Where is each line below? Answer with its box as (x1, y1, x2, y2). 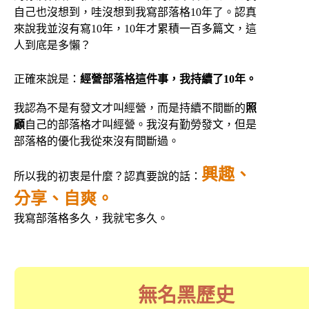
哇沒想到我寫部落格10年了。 (91, 6, 235, 19)
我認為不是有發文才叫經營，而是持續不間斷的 (14, 102, 246, 114)
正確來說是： (14, 73, 80, 86)
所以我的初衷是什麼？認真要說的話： (14, 170, 201, 183)
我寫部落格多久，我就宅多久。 (14, 212, 168, 225)
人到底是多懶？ (14, 39, 91, 52)
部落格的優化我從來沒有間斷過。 (14, 135, 179, 148)
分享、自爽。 (14, 190, 113, 208)
